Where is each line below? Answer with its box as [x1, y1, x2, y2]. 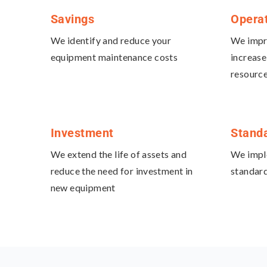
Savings [50, 12, 94, 27]
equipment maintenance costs [50, 51, 178, 63]
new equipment [50, 182, 116, 194]
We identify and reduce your [50, 35, 172, 46]
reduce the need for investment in [50, 165, 193, 177]
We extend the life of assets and [50, 148, 187, 160]
